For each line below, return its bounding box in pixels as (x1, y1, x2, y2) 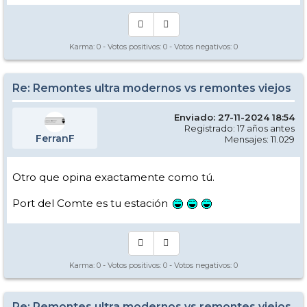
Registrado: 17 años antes (184, 122, 295, 134)
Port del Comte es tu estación (12, 196, 171, 210)
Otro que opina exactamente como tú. (12, 170, 214, 184)
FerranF (35, 132, 75, 145)
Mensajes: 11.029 (225, 133, 295, 145)
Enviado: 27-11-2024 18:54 (174, 111, 295, 123)
